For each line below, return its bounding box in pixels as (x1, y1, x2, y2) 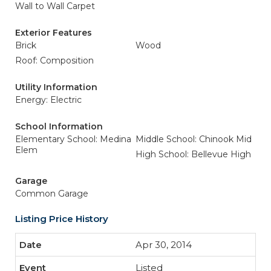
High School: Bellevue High (135, 149, 251, 160)
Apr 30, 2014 (135, 239, 192, 250)
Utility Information (15, 82, 97, 93)
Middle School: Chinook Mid (135, 134, 252, 145)
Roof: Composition (15, 55, 94, 66)
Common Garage (15, 188, 88, 199)
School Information (15, 121, 103, 132)
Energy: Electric (15, 94, 82, 105)
